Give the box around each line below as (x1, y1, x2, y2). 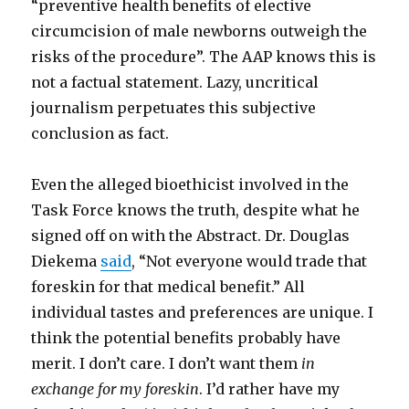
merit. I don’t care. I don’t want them (31, 354, 302, 373)
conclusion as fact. (31, 124, 170, 143)
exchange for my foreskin (31, 380, 200, 399)
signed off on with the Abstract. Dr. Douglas (31, 226, 351, 246)
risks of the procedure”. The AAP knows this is (31, 47, 377, 67)
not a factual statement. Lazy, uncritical (31, 73, 320, 92)
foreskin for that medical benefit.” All (31, 278, 306, 297)
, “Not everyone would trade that (131, 252, 368, 271)
